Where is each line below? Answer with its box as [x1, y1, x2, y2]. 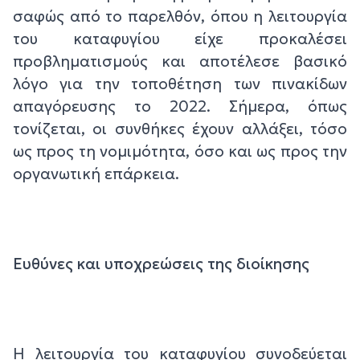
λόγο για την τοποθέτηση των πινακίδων [13, 74, 347, 94]
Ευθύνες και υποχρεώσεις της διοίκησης [13, 254, 309, 274]
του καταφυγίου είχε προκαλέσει [13, 29, 347, 49]
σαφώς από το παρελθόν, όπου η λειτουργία [13, 6, 347, 27]
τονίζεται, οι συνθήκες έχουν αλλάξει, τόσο [13, 119, 347, 139]
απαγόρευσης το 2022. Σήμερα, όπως [13, 96, 347, 117]
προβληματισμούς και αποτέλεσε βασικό [13, 51, 347, 72]
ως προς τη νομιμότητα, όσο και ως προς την [13, 141, 347, 162]
